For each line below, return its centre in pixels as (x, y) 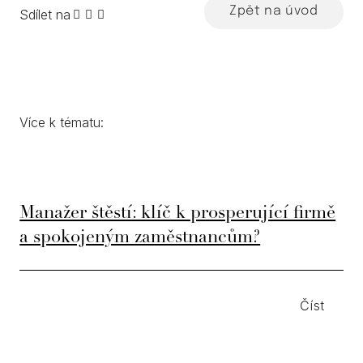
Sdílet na (45, 14)
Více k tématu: (62, 123)
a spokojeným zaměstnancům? (140, 238)
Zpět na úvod (273, 11)
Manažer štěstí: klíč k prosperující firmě (178, 214)
